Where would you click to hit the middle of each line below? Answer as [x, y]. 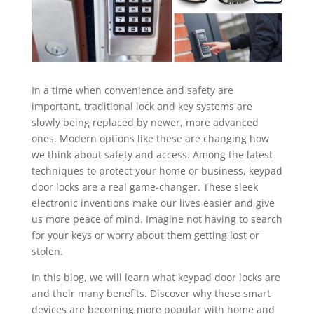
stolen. [47, 251]
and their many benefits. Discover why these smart [151, 293]
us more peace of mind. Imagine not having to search [157, 219]
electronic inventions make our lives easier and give [153, 203]
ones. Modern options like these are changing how [150, 138]
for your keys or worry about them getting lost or [145, 235]
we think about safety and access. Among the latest [152, 154]
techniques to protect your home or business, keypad [157, 170]
